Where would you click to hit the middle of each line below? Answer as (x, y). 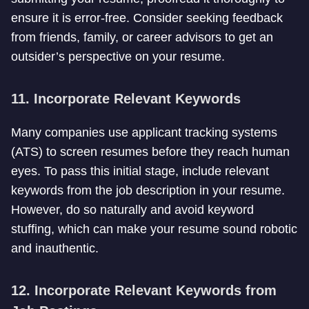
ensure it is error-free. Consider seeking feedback (147, 18)
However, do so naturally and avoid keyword (132, 210)
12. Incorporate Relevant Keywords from (144, 290)
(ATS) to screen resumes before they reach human (150, 152)
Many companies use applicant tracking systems (144, 132)
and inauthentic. (55, 248)
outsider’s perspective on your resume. (118, 57)
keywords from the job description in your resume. (148, 190)
